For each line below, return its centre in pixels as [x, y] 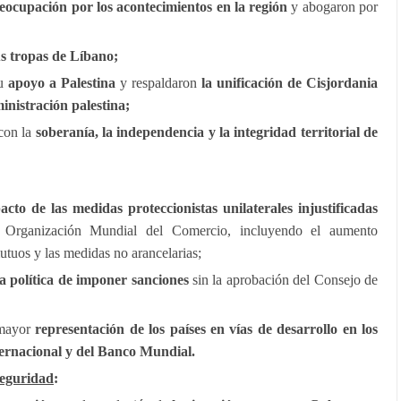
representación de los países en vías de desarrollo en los [204, 329]
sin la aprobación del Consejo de [283, 280]
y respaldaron [156, 83]
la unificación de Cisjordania [287, 83]
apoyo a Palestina [60, 83]
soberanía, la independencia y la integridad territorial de [207, 132]
